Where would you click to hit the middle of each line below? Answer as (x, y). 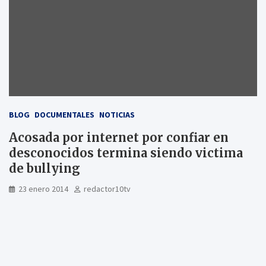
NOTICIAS (117, 114)
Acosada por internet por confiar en (119, 137)
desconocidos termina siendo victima (126, 153)
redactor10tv (107, 189)
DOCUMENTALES (64, 114)
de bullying (45, 168)
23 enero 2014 (43, 189)
